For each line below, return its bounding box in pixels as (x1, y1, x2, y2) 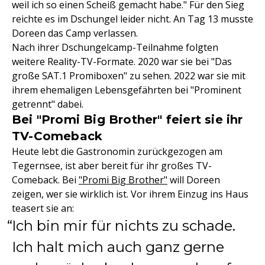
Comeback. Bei (12, 173, 79, 186)
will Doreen (167, 173, 220, 186)
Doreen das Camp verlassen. (12, 27, 138, 40)
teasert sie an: (12, 202, 74, 215)
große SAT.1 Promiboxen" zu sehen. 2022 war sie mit (12, 69, 245, 82)
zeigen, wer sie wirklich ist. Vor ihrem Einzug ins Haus (12, 188, 248, 201)
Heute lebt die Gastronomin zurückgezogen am (12, 145, 222, 158)
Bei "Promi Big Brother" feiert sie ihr (12, 112, 243, 127)
